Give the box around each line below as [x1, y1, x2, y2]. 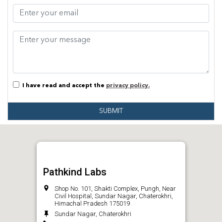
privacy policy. [106, 83, 150, 89]
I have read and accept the [19, 83, 106, 89]
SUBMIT [99, 108, 123, 115]
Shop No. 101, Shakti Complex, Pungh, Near [55, 185, 176, 193]
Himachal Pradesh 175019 [55, 200, 130, 208]
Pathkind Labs [43, 166, 107, 178]
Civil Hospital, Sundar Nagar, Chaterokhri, [55, 192, 173, 200]
